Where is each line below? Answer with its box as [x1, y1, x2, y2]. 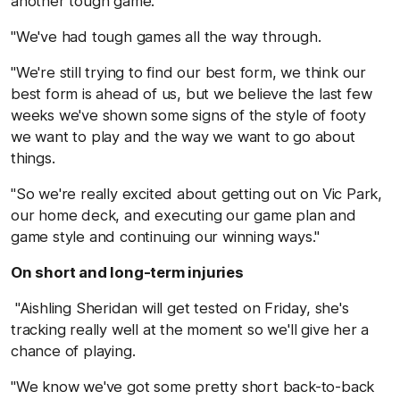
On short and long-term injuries [11, 262, 244, 281]
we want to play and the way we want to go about [11, 127, 355, 146]
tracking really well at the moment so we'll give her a [11, 320, 370, 338]
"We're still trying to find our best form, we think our [11, 62, 366, 81]
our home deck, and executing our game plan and [11, 205, 356, 224]
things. [11, 148, 55, 167]
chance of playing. [11, 341, 136, 360]
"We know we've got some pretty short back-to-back [11, 377, 375, 396]
